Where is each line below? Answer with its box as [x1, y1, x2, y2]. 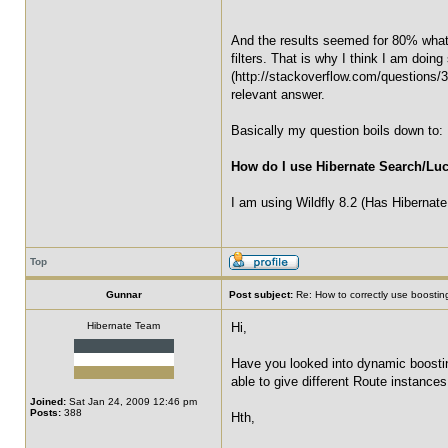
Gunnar [105, 289, 142, 300]
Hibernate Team [87, 320, 160, 331]
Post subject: [229, 289, 293, 300]
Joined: [30, 396, 66, 407]
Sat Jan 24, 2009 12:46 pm [66, 396, 197, 407]
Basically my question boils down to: [231, 123, 443, 138]
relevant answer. [231, 87, 325, 102]
